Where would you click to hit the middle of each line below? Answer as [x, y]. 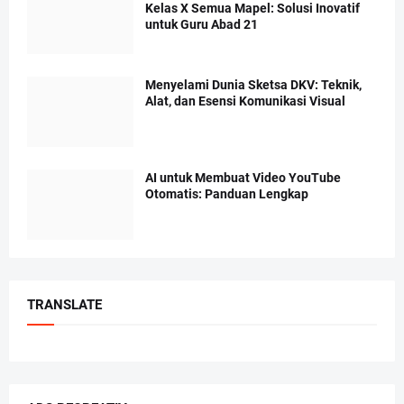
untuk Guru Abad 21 [202, 25]
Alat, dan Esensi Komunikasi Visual [245, 101]
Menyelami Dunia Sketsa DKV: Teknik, [253, 85]
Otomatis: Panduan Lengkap [227, 194]
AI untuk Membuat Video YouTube [243, 178]
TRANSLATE [64, 305]
